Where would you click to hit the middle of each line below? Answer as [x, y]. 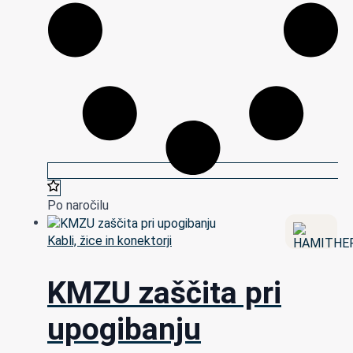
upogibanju [124, 330]
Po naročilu [78, 206]
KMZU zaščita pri [164, 294]
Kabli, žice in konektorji [110, 240]
